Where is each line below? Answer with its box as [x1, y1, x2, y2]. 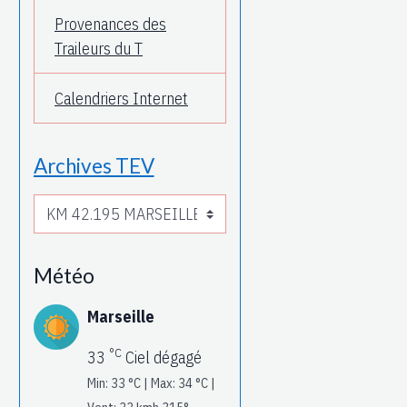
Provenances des [55, 13, 166, 35]
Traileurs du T [55, 37, 143, 59]
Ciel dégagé [121, 346, 202, 368]
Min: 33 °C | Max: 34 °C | [86, 373, 215, 392]
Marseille [86, 305, 154, 327]
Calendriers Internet [55, 87, 188, 109]
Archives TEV [33, 154, 154, 179]
